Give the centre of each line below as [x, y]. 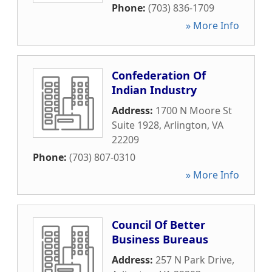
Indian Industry [154, 90]
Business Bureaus [160, 239]
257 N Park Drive [194, 260]
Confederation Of [159, 75]
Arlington [185, 125]
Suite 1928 [135, 125]
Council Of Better [158, 225]
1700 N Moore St [194, 110]
